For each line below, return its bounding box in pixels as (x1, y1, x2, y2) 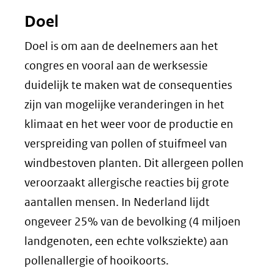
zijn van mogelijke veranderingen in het (24, 97, 224, 112)
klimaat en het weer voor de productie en (24, 117, 233, 131)
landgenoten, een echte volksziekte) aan (24, 234, 229, 248)
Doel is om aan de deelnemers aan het (24, 39, 218, 53)
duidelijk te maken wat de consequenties (24, 78, 232, 92)
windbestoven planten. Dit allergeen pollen (24, 156, 244, 170)
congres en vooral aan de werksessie (24, 58, 208, 73)
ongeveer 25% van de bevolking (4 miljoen (24, 214, 241, 229)
